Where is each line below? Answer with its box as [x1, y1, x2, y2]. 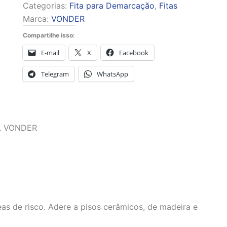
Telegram [41, 69, 69, 79]
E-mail [41, 48, 59, 58]
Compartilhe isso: [22, 31, 75, 40]
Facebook [119, 48, 148, 58]
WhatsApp [96, 69, 128, 79]
